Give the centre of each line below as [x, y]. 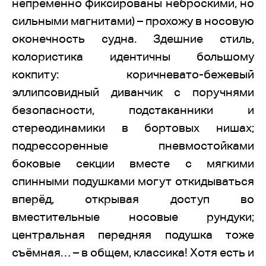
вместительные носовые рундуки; [133, 217]
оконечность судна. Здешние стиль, [133, 39]
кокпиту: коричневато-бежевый [133, 74]
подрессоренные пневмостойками [133, 145]
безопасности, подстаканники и [133, 110]
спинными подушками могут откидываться [133, 181]
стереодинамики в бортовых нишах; [133, 128]
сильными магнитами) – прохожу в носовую [133, 21]
